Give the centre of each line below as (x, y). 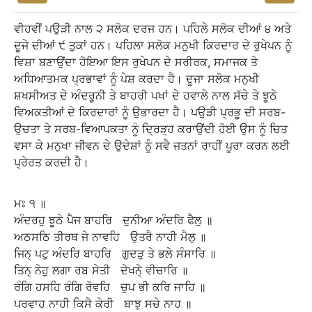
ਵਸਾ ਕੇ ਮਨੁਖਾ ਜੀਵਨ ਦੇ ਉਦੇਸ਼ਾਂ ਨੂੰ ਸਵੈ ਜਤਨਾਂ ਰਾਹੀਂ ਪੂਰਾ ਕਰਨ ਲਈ (152, 146)
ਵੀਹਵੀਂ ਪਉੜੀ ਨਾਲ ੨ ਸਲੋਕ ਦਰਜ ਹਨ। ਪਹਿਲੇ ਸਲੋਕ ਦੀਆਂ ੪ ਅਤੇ (153, 29)
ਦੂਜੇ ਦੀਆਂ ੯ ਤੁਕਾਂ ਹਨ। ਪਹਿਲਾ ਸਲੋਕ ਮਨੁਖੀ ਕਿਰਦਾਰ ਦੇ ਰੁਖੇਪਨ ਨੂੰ (153, 45)
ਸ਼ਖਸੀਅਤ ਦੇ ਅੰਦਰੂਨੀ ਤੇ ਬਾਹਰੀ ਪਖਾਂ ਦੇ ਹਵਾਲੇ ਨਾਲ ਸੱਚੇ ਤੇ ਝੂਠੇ (146, 95)
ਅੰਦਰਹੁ (30, 220)
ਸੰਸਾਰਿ (191, 253)
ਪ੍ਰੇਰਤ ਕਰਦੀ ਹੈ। (52, 162)
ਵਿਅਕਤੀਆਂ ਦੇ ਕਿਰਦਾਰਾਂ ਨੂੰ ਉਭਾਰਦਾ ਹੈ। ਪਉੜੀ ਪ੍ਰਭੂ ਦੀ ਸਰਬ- (150, 112)
